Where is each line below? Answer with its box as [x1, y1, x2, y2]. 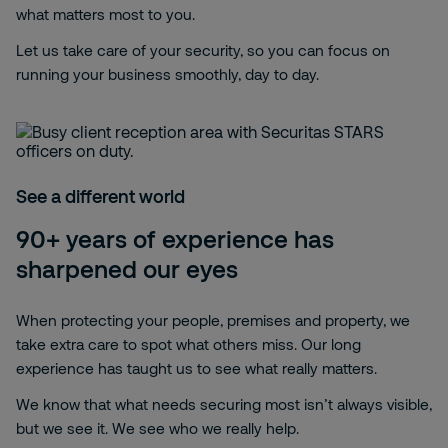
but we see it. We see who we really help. [16, 419, 299, 437]
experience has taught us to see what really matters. [16, 359, 377, 377]
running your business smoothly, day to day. [16, 65, 319, 83]
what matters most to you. [16, 5, 195, 23]
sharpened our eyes [16, 254, 238, 283]
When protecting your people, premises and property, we [16, 311, 410, 329]
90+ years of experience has [16, 224, 334, 253]
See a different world [16, 185, 185, 207]
